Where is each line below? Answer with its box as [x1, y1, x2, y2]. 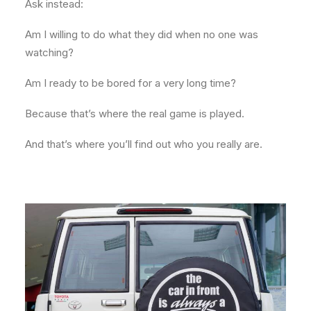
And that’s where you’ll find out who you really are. [25, 137, 262, 151]
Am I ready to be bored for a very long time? [25, 76, 236, 90]
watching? [25, 46, 74, 59]
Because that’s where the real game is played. [25, 107, 244, 120]
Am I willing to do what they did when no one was [25, 28, 258, 41]
